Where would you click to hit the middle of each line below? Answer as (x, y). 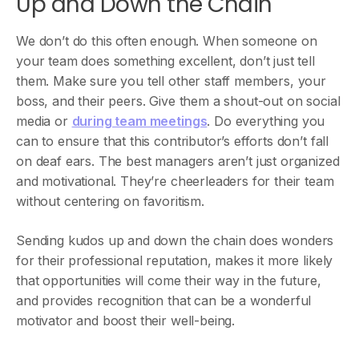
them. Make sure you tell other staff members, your (171, 81)
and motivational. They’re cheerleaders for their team (175, 181)
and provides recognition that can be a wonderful (164, 301)
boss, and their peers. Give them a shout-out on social (178, 101)
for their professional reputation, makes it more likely (175, 260)
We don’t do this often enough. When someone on (167, 41)
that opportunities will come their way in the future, (169, 280)
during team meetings (139, 121)
